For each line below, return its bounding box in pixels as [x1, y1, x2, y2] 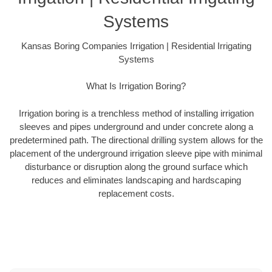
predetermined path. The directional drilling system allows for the [9, 134, 263, 145]
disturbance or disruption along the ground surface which [24, 161, 248, 172]
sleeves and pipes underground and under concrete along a [19, 121, 253, 132]
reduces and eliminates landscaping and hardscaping [31, 174, 241, 185]
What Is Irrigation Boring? [86, 81, 186, 92]
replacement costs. [98, 188, 174, 199]
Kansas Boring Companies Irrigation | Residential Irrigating [21, 40, 251, 51]
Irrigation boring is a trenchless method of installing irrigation [18, 107, 254, 118]
